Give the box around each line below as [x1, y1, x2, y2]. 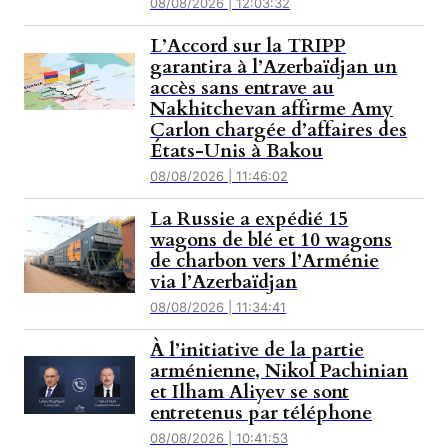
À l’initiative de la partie [150, 337, 365, 364]
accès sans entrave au [150, 75, 335, 102]
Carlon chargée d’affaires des [150, 117, 408, 144]
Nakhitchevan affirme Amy [150, 96, 394, 123]
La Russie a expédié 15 [150, 206, 349, 233]
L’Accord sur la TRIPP [150, 33, 347, 60]
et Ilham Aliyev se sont [150, 379, 350, 406]
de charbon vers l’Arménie [150, 248, 380, 275]
